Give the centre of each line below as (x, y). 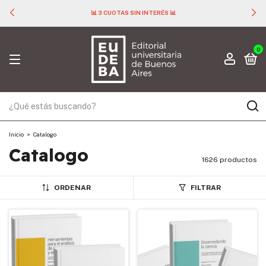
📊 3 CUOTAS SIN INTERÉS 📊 (133, 12)
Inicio (16, 134)
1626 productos (229, 160)
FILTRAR (205, 188)
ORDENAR (72, 188)
